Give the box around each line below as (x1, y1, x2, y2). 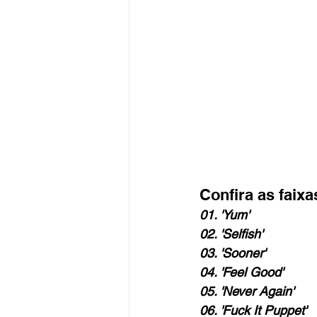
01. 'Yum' (200, 207, 249, 223)
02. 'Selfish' (200, 226, 263, 242)
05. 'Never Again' (200, 284, 294, 299)
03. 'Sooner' (200, 246, 265, 261)
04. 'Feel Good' (200, 265, 283, 280)
